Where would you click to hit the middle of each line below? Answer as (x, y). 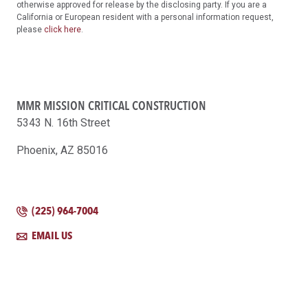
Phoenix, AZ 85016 (62, 151)
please (30, 30)
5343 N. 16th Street (63, 123)
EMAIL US (51, 236)
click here (63, 30)
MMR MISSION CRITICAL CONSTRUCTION (111, 106)
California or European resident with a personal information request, (145, 18)
